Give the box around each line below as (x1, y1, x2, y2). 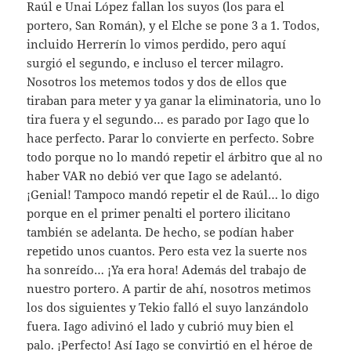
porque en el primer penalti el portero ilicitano (27, 204, 291, 221)
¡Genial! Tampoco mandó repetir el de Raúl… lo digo (27, 186, 320, 202)
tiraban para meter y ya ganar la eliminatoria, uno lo (27, 92, 322, 108)
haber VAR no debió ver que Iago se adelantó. (27, 167, 283, 183)
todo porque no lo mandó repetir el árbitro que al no (27, 148, 324, 165)
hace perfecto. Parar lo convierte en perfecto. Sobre (27, 129, 315, 146)
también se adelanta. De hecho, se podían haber (27, 223, 295, 240)
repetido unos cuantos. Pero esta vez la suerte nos (27, 242, 308, 259)
